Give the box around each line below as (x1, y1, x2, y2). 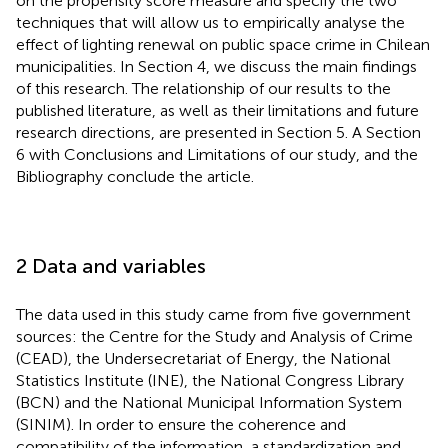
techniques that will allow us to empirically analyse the (16, 12, 405, 32)
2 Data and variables (16, 253, 206, 278)
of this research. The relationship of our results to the (16, 78, 391, 98)
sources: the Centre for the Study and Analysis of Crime (16, 326, 413, 346)
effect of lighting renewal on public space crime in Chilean (16, 34, 430, 54)
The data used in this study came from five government (16, 304, 411, 324)
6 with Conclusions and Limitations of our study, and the (16, 144, 418, 164)
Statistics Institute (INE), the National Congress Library (16, 370, 404, 390)
